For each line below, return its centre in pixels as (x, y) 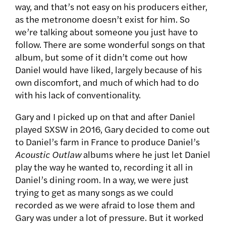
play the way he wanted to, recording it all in (104, 167)
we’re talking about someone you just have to (106, 32)
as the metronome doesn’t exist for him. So (102, 19)
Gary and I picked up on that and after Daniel (105, 117)
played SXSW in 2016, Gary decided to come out (112, 129)
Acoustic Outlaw (48, 154)
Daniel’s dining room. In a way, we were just (102, 180)
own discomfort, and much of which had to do (107, 82)
